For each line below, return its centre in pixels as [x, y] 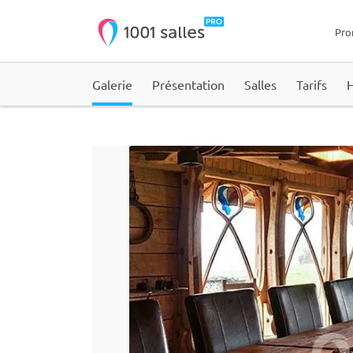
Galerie [112, 84]
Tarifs [312, 84]
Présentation [188, 84]
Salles [260, 84]
